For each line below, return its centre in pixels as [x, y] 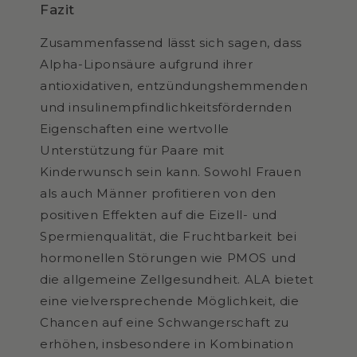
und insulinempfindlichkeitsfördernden [166, 107]
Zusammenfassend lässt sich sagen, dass [171, 42]
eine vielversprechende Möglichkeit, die [170, 300]
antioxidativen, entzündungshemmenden [174, 85]
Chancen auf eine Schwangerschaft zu [165, 322]
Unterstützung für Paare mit [132, 150]
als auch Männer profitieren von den [159, 193]
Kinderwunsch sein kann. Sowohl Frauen [171, 171]
